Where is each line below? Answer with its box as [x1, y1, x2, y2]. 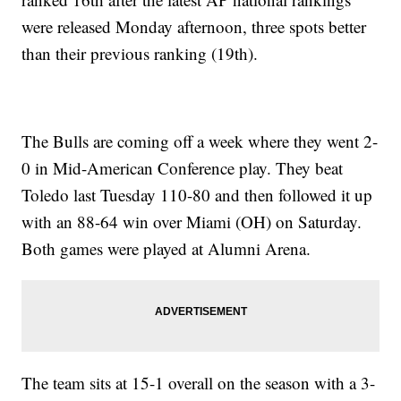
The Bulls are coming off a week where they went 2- [21, 130, 379, 153]
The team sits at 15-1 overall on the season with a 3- [21, 371, 376, 395]
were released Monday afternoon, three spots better [21, 15, 367, 38]
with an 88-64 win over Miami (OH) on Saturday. [21, 210, 363, 234]
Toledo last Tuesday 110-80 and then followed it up [21, 183, 373, 207]
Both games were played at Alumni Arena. [21, 237, 311, 260]
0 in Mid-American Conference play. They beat [21, 157, 344, 180]
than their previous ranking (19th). [21, 42, 259, 65]
